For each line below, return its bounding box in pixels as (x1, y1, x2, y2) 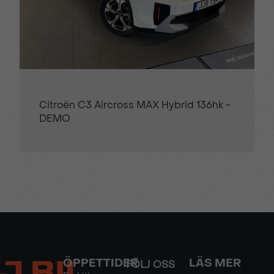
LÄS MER (189, 256, 242, 270)
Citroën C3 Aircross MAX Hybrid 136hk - (39, 98, 231, 111)
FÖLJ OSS (126, 258, 176, 271)
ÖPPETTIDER (63, 256, 139, 270)
